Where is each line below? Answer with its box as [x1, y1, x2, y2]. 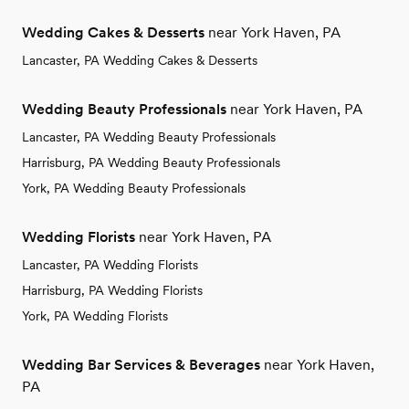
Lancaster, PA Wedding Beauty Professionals [22, 130, 276, 145]
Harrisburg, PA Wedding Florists [22, 283, 203, 299]
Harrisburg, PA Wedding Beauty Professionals [22, 155, 280, 171]
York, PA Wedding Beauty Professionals [22, 181, 246, 196]
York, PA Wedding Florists [22, 309, 168, 324]
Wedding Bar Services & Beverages [22, 356, 260, 374]
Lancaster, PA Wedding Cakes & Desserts [22, 53, 257, 68]
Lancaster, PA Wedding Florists [22, 257, 198, 273]
